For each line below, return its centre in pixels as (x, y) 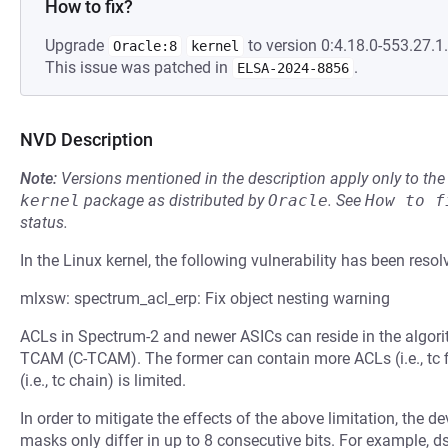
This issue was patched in (138, 67)
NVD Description (86, 139)
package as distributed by (174, 200)
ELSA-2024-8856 (293, 68)
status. (44, 222)
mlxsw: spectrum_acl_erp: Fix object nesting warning (205, 298)
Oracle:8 (145, 46)
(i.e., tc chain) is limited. (103, 380)
